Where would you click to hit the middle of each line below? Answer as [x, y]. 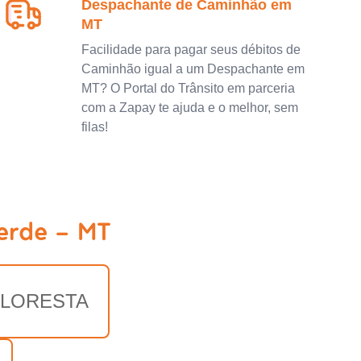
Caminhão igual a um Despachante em [193, 68]
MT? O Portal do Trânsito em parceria [189, 88]
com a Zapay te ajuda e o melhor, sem [190, 107]
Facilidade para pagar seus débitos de [191, 49]
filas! [95, 127]
